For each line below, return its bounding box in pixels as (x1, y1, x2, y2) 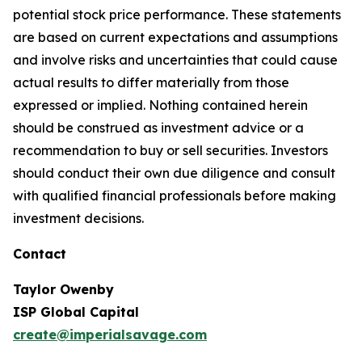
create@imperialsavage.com (13, 326, 207, 343)
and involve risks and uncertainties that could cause (13, 52, 338, 69)
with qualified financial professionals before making (13, 187, 336, 204)
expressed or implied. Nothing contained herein (13, 97, 308, 114)
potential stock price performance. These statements (13, 6, 341, 23)
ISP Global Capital (13, 304, 139, 321)
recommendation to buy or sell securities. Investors (13, 142, 328, 159)
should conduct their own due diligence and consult (13, 165, 335, 182)
